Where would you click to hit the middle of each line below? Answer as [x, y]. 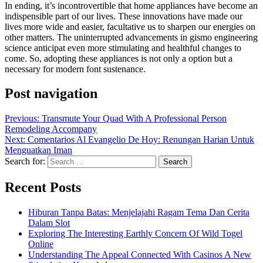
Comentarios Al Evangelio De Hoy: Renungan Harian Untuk [141, 140]
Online [41, 244]
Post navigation [51, 94]
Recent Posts [43, 188]
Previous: [22, 119]
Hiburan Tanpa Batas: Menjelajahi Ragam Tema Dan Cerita [139, 213]
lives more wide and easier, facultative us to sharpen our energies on [130, 26]
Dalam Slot [49, 223]
